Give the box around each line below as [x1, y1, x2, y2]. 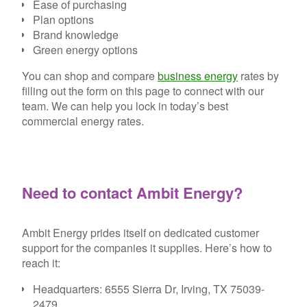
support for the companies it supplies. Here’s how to [22, 239, 272, 256]
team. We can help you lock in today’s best [22, 98, 228, 114]
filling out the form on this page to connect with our [22, 83, 264, 99]
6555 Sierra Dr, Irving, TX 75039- [102, 280, 265, 297]
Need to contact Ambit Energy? [22, 182, 243, 204]
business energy [158, 68, 238, 84]
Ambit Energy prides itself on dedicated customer [22, 224, 259, 241]
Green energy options [33, 42, 138, 58]
